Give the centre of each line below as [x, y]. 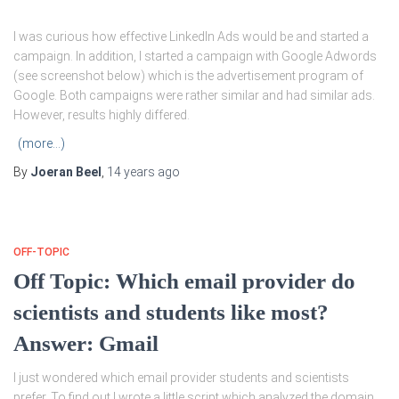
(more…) [41, 144]
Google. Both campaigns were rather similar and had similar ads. [194, 96]
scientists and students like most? [171, 313]
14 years [131, 172]
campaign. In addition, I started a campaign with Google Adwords [195, 57]
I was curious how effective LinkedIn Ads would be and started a [191, 37]
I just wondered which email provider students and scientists [181, 378]
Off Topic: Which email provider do [184, 281]
